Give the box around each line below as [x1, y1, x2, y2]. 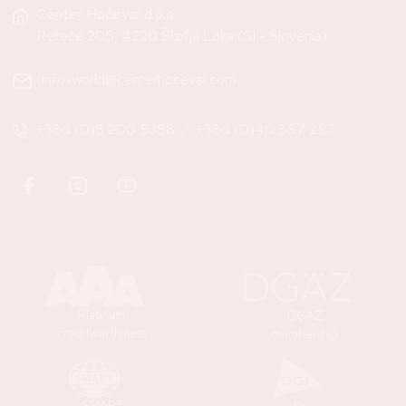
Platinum [78, 307, 125, 323]
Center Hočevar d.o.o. [36, 4, 177, 24]
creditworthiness [57, 325, 146, 341]
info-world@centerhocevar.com [42, 69, 237, 89]
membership [271, 325, 338, 342]
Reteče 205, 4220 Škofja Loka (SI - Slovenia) [36, 25, 327, 45]
